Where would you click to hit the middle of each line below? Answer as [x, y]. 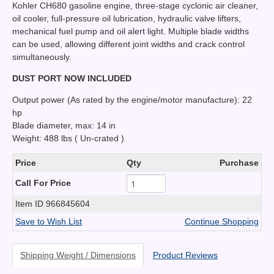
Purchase [239, 163]
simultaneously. [42, 57]
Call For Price [43, 183]
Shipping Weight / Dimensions [78, 255]
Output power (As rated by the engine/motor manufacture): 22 [132, 100]
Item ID [31, 204]
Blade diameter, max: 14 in [64, 126]
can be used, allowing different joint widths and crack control [128, 44]
